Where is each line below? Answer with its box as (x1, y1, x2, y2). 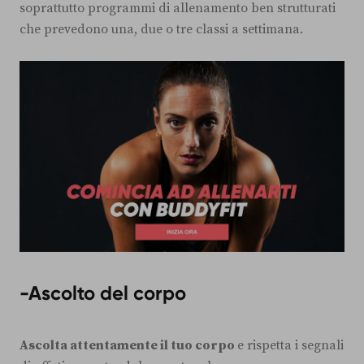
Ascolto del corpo (28, 280, 186, 305)
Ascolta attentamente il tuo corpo (19, 336, 237, 353)
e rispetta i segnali (237, 336, 344, 353)
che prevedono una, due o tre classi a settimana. (19, 20, 303, 37)
